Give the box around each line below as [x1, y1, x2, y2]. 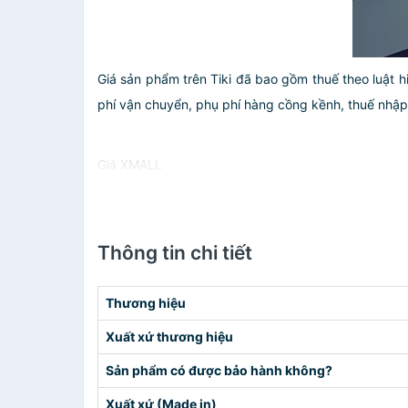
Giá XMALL [97, 157, 162, 172]
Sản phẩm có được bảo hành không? [106, 362, 332, 378]
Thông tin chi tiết [97, 241, 252, 264]
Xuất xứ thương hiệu [106, 329, 233, 344]
